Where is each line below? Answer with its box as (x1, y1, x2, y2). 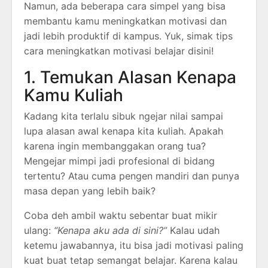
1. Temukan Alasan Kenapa (24, 66, 236, 87)
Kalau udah (167, 224, 220, 236)
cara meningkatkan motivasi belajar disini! (24, 44, 214, 57)
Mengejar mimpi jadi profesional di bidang (24, 154, 215, 167)
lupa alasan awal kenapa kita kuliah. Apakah (24, 124, 223, 137)
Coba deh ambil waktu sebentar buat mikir (24, 209, 217, 221)
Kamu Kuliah (24, 84, 123, 105)
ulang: (24, 224, 54, 236)
